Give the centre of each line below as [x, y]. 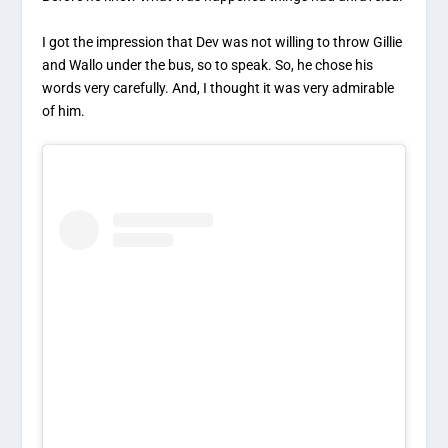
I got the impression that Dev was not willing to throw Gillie [222, 41]
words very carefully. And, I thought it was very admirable [218, 87]
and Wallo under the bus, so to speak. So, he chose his [208, 64]
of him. [64, 110]
